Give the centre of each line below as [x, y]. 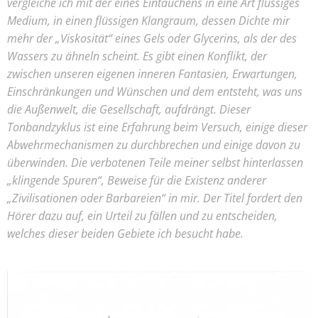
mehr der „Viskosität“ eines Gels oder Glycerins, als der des [152, 38]
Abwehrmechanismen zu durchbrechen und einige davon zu [154, 144]
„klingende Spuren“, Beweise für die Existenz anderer [137, 180]
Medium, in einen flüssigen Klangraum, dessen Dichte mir [148, 20]
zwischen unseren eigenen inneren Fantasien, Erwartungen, [152, 73]
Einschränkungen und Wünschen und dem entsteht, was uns [155, 91]
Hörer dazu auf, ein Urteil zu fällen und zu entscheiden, [142, 215]
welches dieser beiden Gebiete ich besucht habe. [125, 233]
